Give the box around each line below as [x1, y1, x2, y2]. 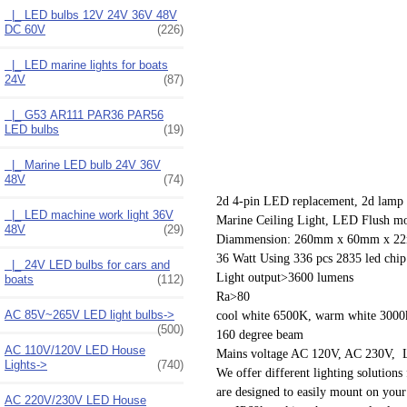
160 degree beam [215, 328, 303, 342]
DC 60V [5, 22, 45, 36]
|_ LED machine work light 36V [5, 207, 174, 222]
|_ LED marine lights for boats [5, 57, 168, 72]
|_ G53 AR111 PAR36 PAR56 [5, 107, 164, 122]
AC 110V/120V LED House [5, 342, 145, 357]
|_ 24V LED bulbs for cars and [5, 257, 170, 272]
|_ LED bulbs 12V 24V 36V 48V [5, 7, 177, 22]
